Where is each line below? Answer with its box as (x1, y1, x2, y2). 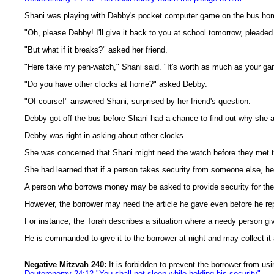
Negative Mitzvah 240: (24, 260, 106, 269)
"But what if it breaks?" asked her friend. (24, 45, 168, 54)
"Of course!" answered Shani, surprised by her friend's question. (24, 97, 251, 106)
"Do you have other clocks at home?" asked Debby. (24, 80, 207, 89)
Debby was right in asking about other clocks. (24, 131, 186, 140)
